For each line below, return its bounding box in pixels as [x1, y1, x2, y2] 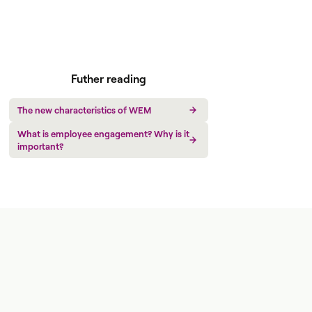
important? [17, 141, 64, 152]
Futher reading [71, 72, 147, 86]
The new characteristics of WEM [17, 104, 152, 116]
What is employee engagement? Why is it [17, 128, 190, 139]
